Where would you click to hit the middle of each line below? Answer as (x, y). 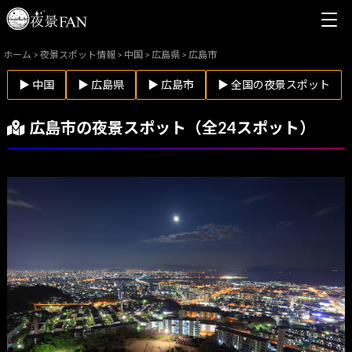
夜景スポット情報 (78, 55)
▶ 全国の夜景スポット (273, 84)
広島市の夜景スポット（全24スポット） (172, 128)
